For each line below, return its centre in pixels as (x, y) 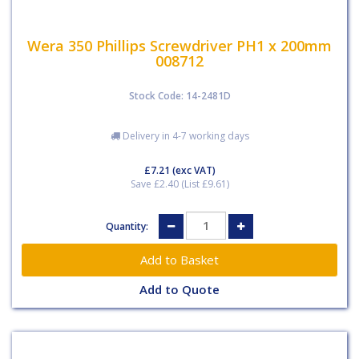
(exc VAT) (192, 170)
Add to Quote (179, 289)
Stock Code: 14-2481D (179, 95)
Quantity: (128, 226)
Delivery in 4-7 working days (184, 135)
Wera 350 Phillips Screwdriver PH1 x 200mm (179, 46)
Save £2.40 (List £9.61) (179, 184)
